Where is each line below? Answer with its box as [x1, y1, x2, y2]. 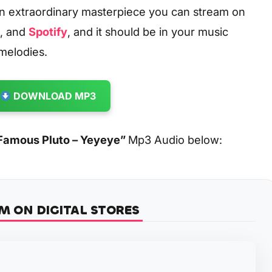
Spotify [29, 24, 67, 38]
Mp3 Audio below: [128, 132, 222, 146]
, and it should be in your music [67, 24, 228, 38]
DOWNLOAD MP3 [11, 89, 97, 102]
